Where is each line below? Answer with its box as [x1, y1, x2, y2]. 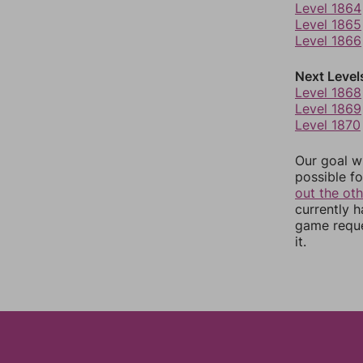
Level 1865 [295, 16, 361, 33]
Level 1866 [295, 32, 361, 49]
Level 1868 [295, 84, 361, 101]
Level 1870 [295, 117, 361, 134]
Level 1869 [295, 100, 361, 117]
